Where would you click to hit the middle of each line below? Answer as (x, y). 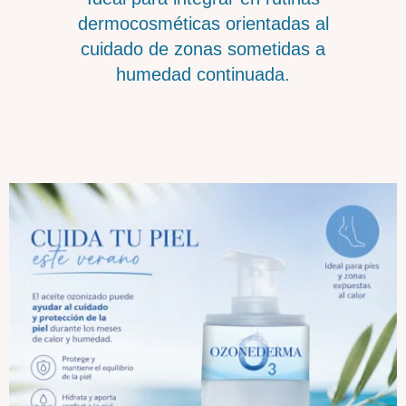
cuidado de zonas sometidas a (203, 49)
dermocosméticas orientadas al (203, 24)
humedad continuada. (203, 75)
